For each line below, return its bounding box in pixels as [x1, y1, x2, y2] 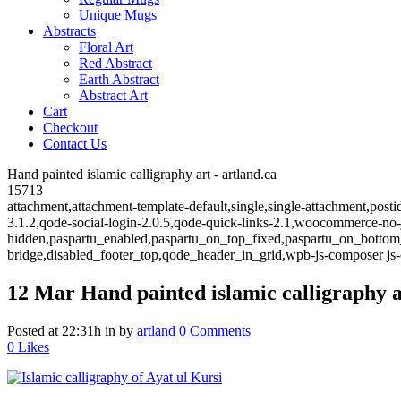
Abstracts [43, 23, 96, 38]
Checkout [43, 120, 98, 135]
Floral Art [79, 39, 133, 55]
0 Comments [179, 322, 251, 338]
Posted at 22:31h [7, 322, 101, 338]
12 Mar [7, 280, 75, 304]
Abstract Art [79, 88, 148, 103]
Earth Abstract [79, 72, 159, 87]
